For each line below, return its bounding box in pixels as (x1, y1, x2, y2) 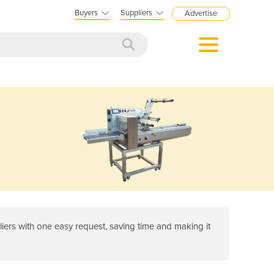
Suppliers (120, 8, 152, 18)
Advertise (185, 9, 217, 18)
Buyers (75, 8, 98, 18)
